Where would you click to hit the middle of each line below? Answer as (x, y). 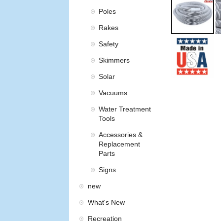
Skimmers (114, 60)
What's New (106, 203)
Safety (109, 44)
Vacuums (113, 93)
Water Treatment (125, 109)
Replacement (120, 144)
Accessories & (121, 135)
